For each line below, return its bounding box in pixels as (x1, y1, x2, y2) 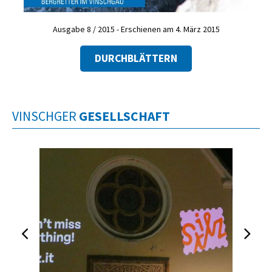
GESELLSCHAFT (79, 108, 170, 125)
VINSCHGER (12, 108, 79, 125)
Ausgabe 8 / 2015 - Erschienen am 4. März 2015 (52, 23, 220, 35)
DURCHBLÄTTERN (95, 52, 177, 66)
